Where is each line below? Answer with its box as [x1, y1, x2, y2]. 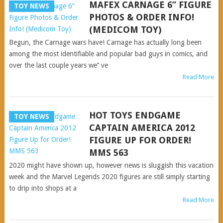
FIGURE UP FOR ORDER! [89, 135, 191, 145]
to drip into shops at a [8, 184, 77, 192]
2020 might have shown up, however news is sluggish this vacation [8, 161, 214, 169]
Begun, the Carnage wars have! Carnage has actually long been [8, 38, 202, 46]
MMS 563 [89, 147, 128, 158]
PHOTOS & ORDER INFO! [89, 12, 194, 22]
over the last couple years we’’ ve [8, 61, 108, 69]
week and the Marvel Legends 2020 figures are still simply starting [8, 173, 210, 181]
